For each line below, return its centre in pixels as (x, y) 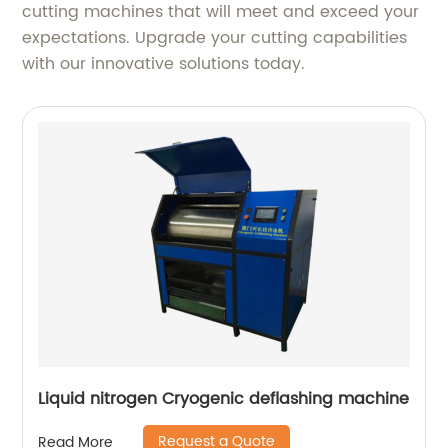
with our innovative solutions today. (164, 64)
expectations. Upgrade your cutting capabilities (215, 38)
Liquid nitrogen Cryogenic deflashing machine (224, 399)
